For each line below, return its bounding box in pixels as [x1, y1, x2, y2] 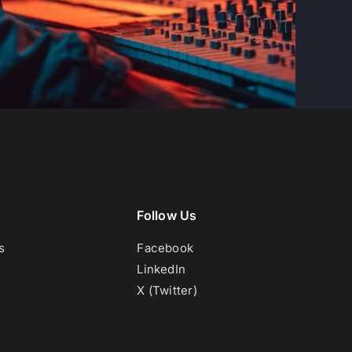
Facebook [137, 240, 194, 255]
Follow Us [137, 207, 197, 223]
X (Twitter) [137, 283, 197, 298]
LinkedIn [137, 262, 186, 277]
